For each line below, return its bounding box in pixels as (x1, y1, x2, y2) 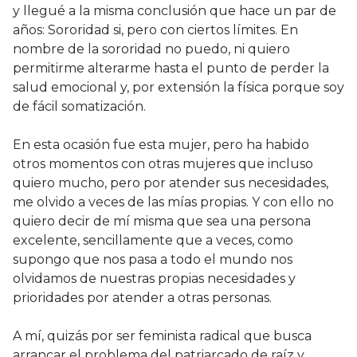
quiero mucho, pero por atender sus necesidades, (13, 175, 328, 191)
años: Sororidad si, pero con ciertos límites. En (13, 22, 298, 38)
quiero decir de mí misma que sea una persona (13, 214, 311, 229)
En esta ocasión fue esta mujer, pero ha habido (13, 137, 309, 153)
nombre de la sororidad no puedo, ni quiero (13, 41, 290, 57)
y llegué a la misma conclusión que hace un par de (13, 3, 336, 19)
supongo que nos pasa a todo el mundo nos (13, 252, 292, 268)
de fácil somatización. (13, 99, 146, 115)
